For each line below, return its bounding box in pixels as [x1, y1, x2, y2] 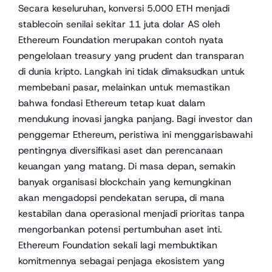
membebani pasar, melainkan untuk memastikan [18, 80, 230, 93]
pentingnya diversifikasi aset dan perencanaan [18, 143, 223, 157]
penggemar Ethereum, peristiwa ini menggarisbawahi [18, 127, 253, 141]
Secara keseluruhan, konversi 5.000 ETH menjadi [18, 1, 229, 15]
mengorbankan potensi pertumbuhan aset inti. [18, 222, 222, 236]
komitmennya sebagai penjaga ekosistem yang [18, 254, 225, 267]
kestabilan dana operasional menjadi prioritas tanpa [18, 206, 245, 220]
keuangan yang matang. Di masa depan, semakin [18, 159, 236, 172]
